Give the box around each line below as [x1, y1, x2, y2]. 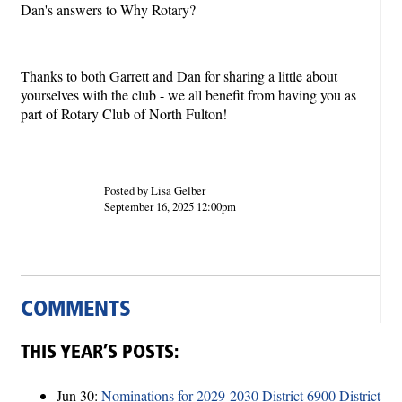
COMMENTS [21, 300, 131, 322]
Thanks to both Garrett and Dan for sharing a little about [21, 66, 337, 86]
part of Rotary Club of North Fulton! [21, 104, 232, 124]
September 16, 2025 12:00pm [103, 198, 236, 215]
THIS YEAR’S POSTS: [21, 344, 179, 363]
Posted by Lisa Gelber [103, 182, 205, 199]
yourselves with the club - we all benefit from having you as [21, 85, 356, 105]
